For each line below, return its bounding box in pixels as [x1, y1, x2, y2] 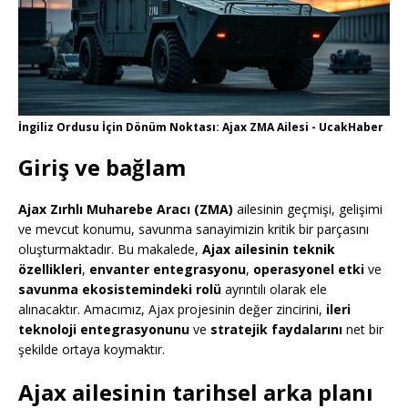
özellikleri [18, 260, 82, 279]
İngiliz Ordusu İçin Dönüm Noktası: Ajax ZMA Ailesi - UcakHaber [18, 119, 383, 136]
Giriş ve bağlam [18, 152, 186, 183]
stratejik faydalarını [210, 321, 342, 339]
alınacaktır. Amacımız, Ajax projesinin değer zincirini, [18, 301, 326, 319]
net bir [342, 321, 383, 339]
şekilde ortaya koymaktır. [18, 341, 165, 359]
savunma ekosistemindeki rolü [18, 280, 221, 299]
